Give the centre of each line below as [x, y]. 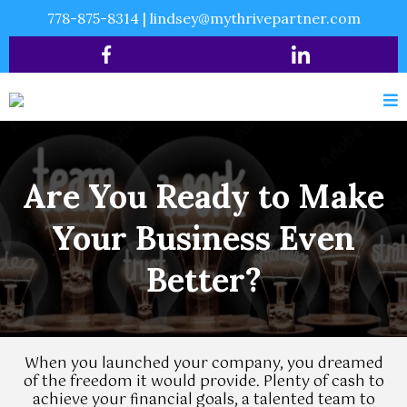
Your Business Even [203, 238]
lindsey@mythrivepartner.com [255, 18]
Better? [203, 280]
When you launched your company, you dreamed [203, 364]
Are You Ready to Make [203, 197]
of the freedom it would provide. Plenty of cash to [203, 382]
